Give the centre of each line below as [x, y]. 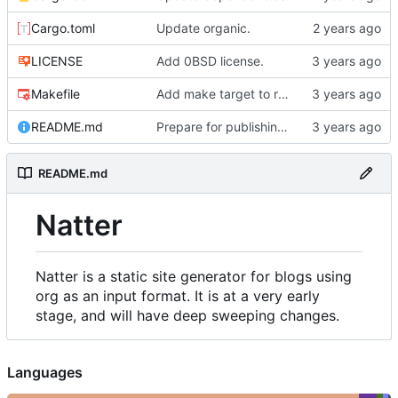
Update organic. [203, 28]
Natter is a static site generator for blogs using [194, 277]
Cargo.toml [63, 28]
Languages [45, 373]
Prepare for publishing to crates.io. [282, 126]
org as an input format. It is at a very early [178, 296]
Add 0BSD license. [210, 60]
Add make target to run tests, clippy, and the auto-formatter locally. [283, 93]
